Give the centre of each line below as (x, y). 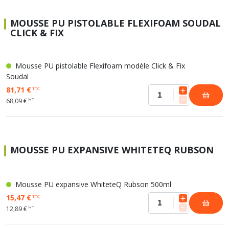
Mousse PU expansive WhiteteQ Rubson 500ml (92, 184)
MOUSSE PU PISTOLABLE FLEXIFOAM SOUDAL (116, 23)
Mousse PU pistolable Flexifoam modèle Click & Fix (99, 66)
